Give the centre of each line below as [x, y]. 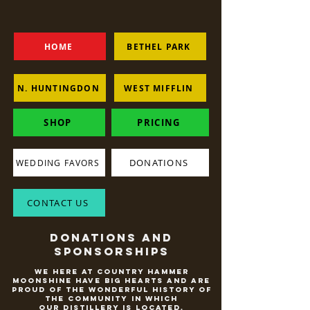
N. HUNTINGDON [58, 88]
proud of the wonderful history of [111, 290]
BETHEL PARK [159, 46]
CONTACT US [58, 203]
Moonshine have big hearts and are [111, 281]
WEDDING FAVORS [58, 163]
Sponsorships [111, 251]
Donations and [111, 237]
